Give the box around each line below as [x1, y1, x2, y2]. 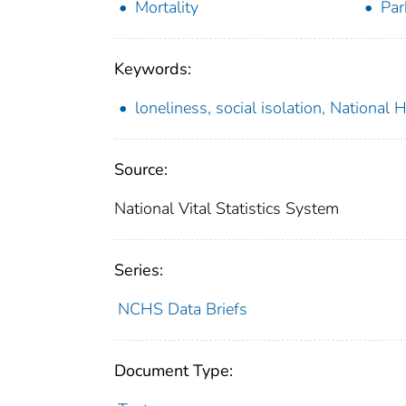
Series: [114, 259, 163, 282]
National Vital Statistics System [114, 198, 339, 220]
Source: [114, 159, 168, 181]
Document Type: [114, 360, 233, 382]
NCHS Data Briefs [117, 298, 247, 321]
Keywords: [114, 58, 191, 81]
